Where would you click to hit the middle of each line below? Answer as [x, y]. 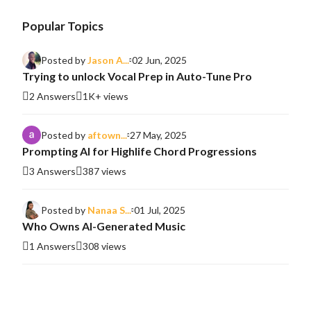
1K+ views [106, 96]
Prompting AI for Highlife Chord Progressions [140, 151]
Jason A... [108, 60]
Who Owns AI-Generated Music [104, 226]
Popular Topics [63, 26]
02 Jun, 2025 [159, 60]
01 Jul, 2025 [160, 210]
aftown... [107, 135]
